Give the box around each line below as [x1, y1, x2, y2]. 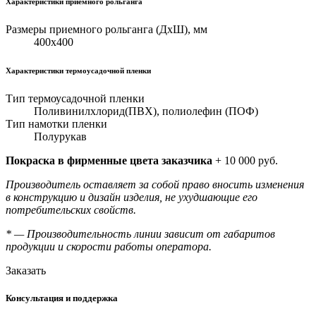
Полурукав [34, 130, 87, 142]
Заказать [6, 264, 46, 276]
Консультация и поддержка [6, 292, 118, 303]
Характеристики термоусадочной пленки [6, 66, 151, 75]
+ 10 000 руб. [212, 154, 278, 166]
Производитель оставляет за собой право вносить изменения [6, 178, 304, 190]
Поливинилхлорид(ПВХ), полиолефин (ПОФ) [34, 104, 258, 117]
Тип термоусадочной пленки [6, 92, 145, 104]
